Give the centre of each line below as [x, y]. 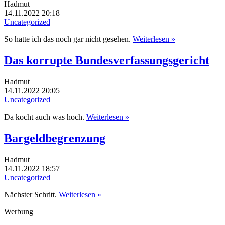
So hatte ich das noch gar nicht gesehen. [68, 39]
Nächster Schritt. [31, 194]
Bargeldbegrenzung [55, 138]
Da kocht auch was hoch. [45, 117]
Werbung [19, 211]
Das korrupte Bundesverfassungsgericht [107, 60]
